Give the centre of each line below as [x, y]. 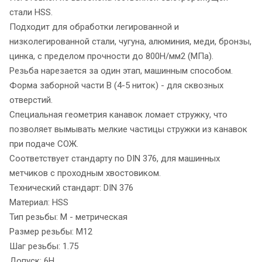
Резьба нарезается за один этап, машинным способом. [121, 70]
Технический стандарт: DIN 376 [71, 187]
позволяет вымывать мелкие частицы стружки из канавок [128, 129]
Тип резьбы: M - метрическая [68, 217]
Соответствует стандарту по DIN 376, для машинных [115, 158]
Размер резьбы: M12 [51, 231]
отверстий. [31, 100]
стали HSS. [31, 12]
